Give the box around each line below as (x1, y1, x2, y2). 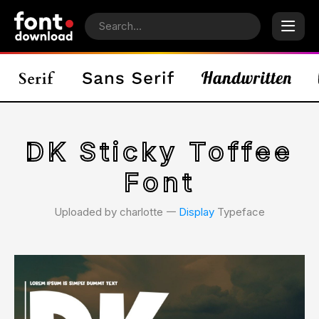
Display (179, 205, 214, 219)
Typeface (214, 205, 265, 219)
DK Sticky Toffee (26, 136, 293, 167)
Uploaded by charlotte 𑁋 (54, 205, 179, 219)
